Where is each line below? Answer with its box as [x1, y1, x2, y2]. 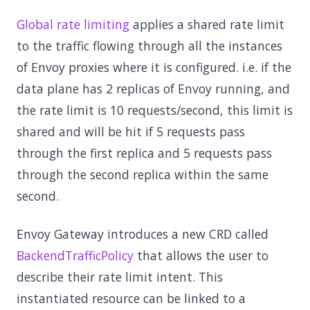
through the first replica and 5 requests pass [17, 145, 272, 161]
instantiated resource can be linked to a [17, 290, 246, 307]
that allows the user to [134, 247, 268, 264]
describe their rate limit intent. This [17, 268, 223, 285]
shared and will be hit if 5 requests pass [17, 123, 245, 140]
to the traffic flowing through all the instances [17, 37, 282, 54]
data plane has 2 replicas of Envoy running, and [17, 80, 290, 97]
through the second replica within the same [17, 166, 268, 183]
